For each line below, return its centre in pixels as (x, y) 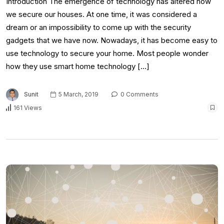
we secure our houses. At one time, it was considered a (101, 14)
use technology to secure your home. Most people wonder (107, 53)
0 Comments (139, 94)
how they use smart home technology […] (78, 66)
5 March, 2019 (78, 94)
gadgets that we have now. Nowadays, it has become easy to (112, 40)
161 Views (28, 107)
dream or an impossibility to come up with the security (98, 27)
